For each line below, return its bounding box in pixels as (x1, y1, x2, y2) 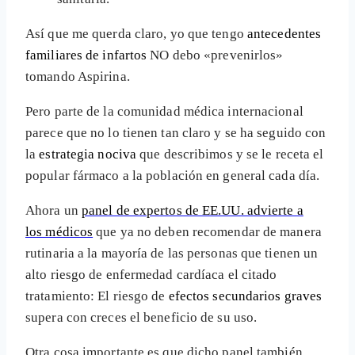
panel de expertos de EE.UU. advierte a (81, 203, 303, 219)
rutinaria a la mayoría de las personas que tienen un (25, 246, 319, 261)
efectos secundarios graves (168, 288, 323, 304)
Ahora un (25, 203, 82, 219)
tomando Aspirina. (25, 69, 130, 85)
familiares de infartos (25, 48, 147, 63)
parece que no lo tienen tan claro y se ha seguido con (25, 125, 326, 141)
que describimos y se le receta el (136, 147, 324, 162)
